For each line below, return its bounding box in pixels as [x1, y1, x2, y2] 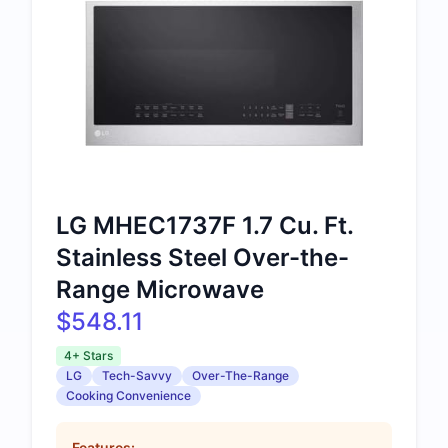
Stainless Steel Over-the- [56, 242, 349, 272]
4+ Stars [64, 347, 113, 363]
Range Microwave [56, 274, 264, 304]
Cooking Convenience [66, 387, 191, 403]
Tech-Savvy [102, 367, 172, 383]
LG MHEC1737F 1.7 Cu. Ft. [56, 210, 353, 240]
